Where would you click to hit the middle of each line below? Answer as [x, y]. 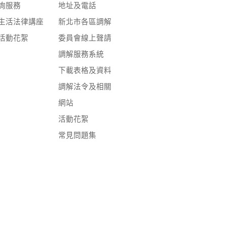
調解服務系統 [81, 54]
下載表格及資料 [85, 71]
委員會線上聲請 [85, 38]
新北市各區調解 [85, 22]
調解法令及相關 [85, 87]
